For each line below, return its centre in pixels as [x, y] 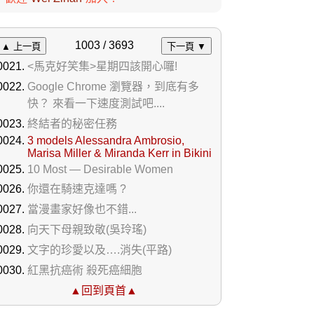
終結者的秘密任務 [72, 124]
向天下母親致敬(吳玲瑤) [87, 230]
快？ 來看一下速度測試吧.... [96, 103]
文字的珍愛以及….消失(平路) [100, 250]
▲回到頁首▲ [104, 291]
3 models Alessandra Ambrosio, [106, 141]
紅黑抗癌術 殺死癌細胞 [85, 270]
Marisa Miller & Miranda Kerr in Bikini [120, 153]
